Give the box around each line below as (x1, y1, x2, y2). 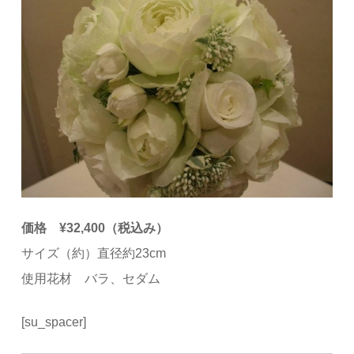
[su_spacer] (21, 315, 87, 330)
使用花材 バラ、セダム (21, 272, 161, 286)
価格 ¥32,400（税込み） (21, 221, 169, 235)
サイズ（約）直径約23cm (21, 247, 167, 261)
